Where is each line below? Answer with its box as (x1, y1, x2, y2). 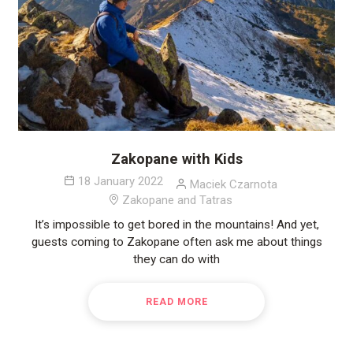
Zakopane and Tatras (122, 192, 232, 207)
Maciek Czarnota (189, 176, 277, 191)
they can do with (133, 251, 220, 266)
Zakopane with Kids (110, 150, 243, 167)
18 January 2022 (77, 173, 163, 188)
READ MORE (145, 296, 208, 308)
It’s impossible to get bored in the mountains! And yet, (34, 217, 319, 232)
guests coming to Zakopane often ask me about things (31, 234, 322, 249)
